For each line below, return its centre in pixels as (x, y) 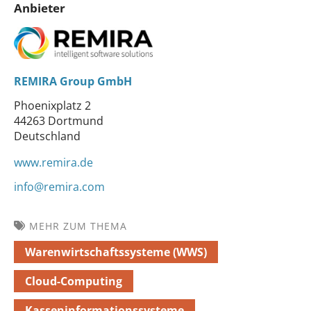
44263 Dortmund (59, 120)
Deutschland (47, 136)
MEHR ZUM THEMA (78, 226)
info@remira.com (59, 186)
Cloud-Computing (74, 281)
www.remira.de (53, 162)
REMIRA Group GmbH (73, 81)
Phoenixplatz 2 (52, 105)
